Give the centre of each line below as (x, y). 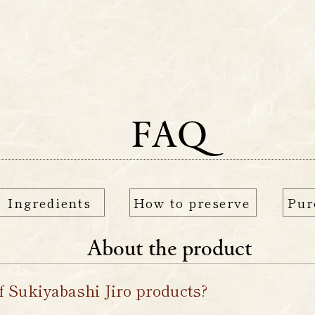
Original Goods (162, 60)
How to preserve (192, 202)
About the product (169, 247)
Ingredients (50, 202)
